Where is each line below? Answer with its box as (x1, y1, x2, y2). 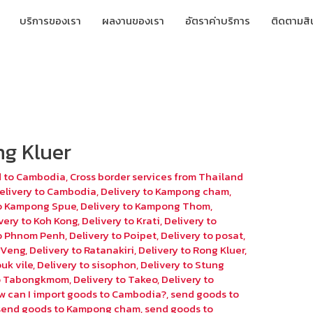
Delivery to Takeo (73, 271, 158, 288)
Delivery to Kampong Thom (80, 198, 211, 214)
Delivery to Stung (140, 256, 225, 273)
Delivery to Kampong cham (101, 183, 230, 200)
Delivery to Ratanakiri (29, 242, 135, 259)
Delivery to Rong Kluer (138, 242, 245, 259)
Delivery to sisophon (37, 256, 137, 273)
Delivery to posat (161, 227, 244, 244)
